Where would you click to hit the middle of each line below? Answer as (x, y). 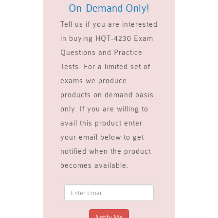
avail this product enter (101, 123)
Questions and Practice (101, 53)
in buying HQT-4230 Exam (107, 39)
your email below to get (102, 137)
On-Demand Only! (109, 8)
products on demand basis (107, 95)
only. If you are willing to (104, 109)
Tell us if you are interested (109, 25)
